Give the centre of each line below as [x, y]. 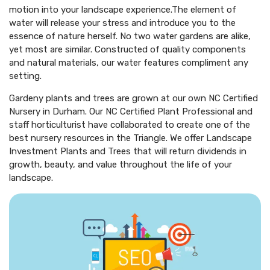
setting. [25, 76]
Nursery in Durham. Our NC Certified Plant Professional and [131, 112]
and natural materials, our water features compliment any [129, 63]
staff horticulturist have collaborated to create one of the [130, 125]
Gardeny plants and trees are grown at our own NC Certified [133, 99]
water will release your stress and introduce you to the [122, 23]
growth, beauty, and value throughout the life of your [121, 165]
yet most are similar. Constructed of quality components [127, 50]
